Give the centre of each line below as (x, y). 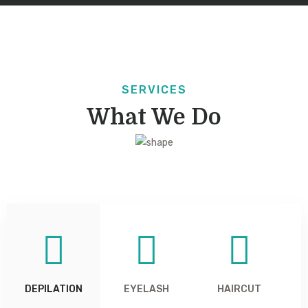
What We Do (154, 117)
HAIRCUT (239, 289)
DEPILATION (53, 289)
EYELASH (146, 289)
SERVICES (154, 90)
